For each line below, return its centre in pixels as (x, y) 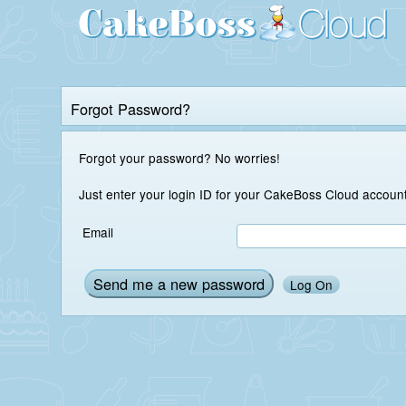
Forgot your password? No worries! (250, 158)
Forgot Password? (131, 109)
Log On (312, 285)
